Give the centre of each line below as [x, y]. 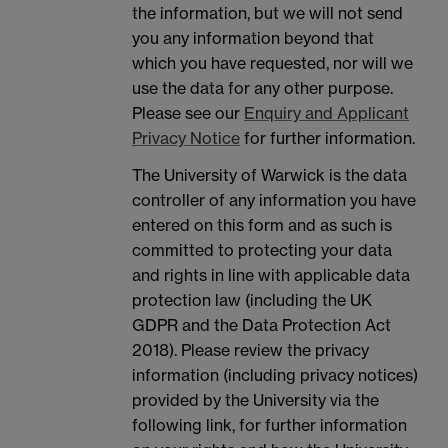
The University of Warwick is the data [269, 175]
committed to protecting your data [262, 250]
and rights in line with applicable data [271, 275]
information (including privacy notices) [275, 375]
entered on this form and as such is [262, 225]
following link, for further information [269, 425]
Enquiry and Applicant [326, 112]
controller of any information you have [274, 200]
